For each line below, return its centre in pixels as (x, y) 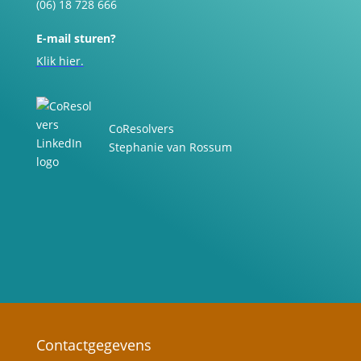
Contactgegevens (93, 345)
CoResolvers (141, 129)
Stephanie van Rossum (170, 147)
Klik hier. (60, 61)
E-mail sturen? (76, 38)
